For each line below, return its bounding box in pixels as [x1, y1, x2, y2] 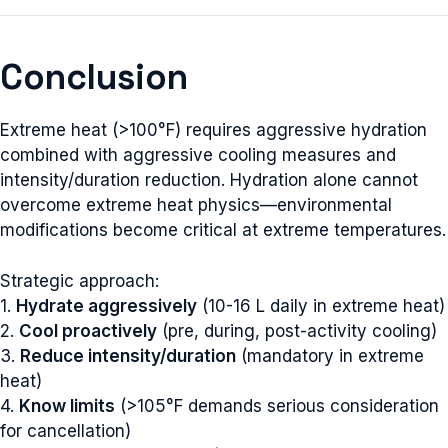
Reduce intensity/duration [20, 345, 236, 366]
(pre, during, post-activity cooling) [157, 320, 437, 341]
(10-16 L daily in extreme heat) [197, 295, 445, 316]
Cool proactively [19, 320, 157, 341]
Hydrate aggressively [16, 295, 197, 316]
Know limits [19, 395, 115, 416]
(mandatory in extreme [236, 345, 424, 366]
